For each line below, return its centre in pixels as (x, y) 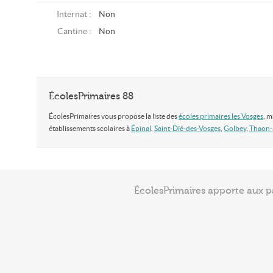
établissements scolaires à (90, 128)
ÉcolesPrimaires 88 (91, 96)
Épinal (141, 128)
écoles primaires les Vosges (221, 116)
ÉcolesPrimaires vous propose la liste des (114, 116)
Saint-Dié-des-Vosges (187, 128)
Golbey (235, 128)
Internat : (74, 14)
